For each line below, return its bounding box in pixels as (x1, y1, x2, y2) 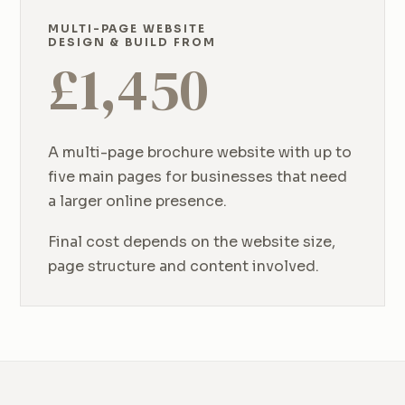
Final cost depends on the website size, (48, 232, 335, 252)
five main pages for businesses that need (48, 167, 347, 187)
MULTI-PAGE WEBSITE (48, 22, 206, 36)
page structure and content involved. (48, 257, 319, 277)
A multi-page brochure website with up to (48, 143, 352, 163)
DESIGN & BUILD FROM (48, 35, 216, 50)
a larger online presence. (48, 192, 227, 212)
